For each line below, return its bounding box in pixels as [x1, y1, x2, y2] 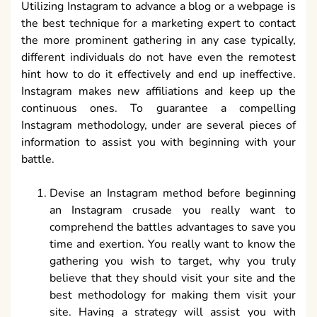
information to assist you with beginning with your [21, 134, 296, 151]
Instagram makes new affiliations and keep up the [21, 83, 296, 100]
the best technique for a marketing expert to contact [21, 16, 296, 32]
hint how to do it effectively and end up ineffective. [21, 67, 296, 83]
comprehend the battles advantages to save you [50, 219, 296, 236]
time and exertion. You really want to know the [50, 236, 296, 253]
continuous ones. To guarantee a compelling [21, 100, 296, 117]
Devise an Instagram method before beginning [50, 185, 296, 202]
